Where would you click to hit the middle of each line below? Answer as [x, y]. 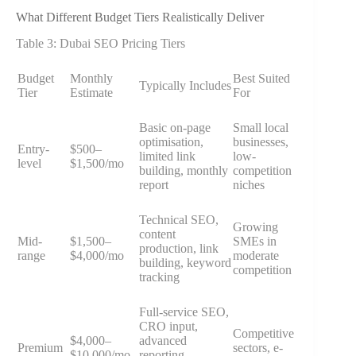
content [157, 234]
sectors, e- [258, 347]
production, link [179, 248]
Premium [40, 347]
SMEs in [255, 241]
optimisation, [171, 141]
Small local [261, 127]
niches [249, 184]
